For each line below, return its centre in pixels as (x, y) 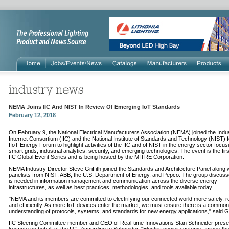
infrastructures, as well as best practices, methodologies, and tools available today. (111, 187)
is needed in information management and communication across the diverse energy (113, 181)
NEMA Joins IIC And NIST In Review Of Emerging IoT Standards (94, 107)
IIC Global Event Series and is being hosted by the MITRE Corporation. (96, 157)
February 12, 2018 (32, 115)
